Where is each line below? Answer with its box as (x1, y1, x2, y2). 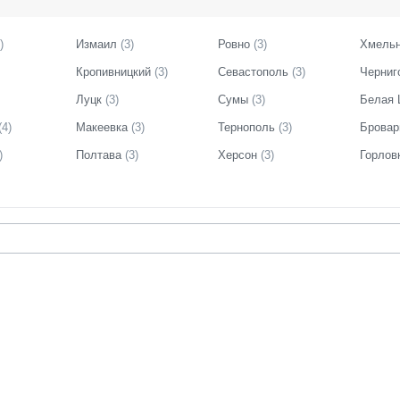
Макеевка (76, 121, 128, 134)
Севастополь (218, 65, 288, 79)
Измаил (76, 37, 117, 51)
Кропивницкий (76, 65, 151, 79)
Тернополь (218, 121, 275, 134)
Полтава (76, 148, 121, 162)
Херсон (218, 148, 257, 162)
